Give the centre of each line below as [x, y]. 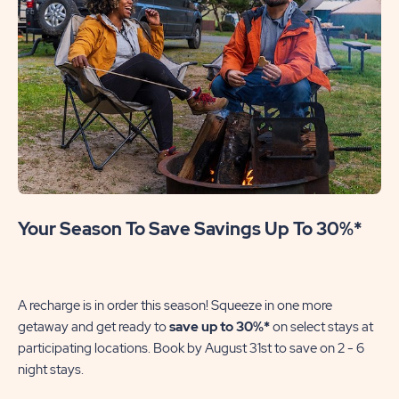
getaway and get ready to [94, 326]
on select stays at [323, 326]
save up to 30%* [221, 326]
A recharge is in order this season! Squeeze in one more [175, 305]
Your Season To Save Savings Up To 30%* [190, 228]
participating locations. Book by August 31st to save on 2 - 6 [191, 348]
